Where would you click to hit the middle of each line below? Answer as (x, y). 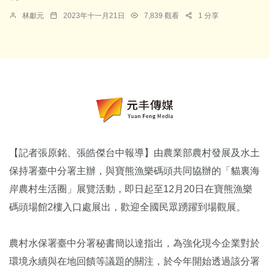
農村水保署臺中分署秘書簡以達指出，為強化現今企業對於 (134, 243)
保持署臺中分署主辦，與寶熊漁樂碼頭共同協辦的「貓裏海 (134, 171)
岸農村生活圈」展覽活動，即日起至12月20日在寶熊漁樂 (131, 189)
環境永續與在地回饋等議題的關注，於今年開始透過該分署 (134, 261)
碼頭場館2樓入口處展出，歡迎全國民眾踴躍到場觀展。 (127, 207)
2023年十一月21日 (94, 16)
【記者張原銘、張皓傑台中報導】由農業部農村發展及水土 (134, 152)
